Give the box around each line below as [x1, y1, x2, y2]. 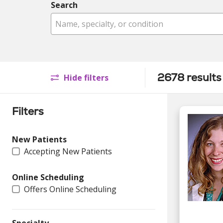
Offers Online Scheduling [24, 184, 116, 195]
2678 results [157, 71, 222, 84]
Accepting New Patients [24, 146, 112, 157]
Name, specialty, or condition [50, 13, 168, 24]
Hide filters [62, 72, 109, 83]
